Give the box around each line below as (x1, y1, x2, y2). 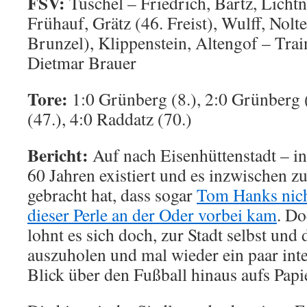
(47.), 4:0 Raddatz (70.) (27, 107, 192, 130)
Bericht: (27, 142, 88, 168)
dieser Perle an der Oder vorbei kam (27, 203, 277, 226)
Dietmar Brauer (27, 51, 136, 74)
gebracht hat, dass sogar (27, 183, 197, 206)
